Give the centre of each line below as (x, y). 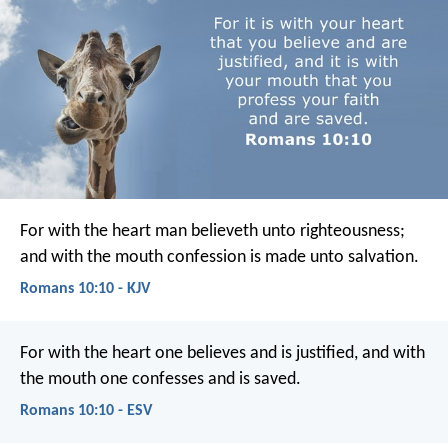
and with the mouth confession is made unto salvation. (219, 257)
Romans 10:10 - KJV (85, 288)
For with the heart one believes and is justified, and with (222, 353)
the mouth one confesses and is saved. (160, 379)
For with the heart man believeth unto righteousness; (212, 231)
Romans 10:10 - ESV (86, 411)
